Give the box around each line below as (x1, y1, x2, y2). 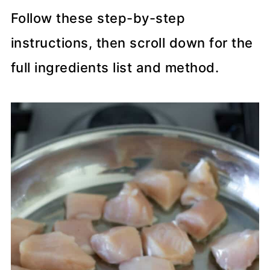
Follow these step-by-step (10, 10, 186, 26)
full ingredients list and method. (10, 59, 219, 75)
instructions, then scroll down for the (10, 34, 253, 51)
